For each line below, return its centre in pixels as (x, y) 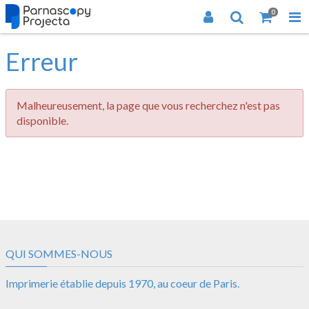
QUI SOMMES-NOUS (59, 253)
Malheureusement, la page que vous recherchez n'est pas (148, 105)
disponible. (42, 120)
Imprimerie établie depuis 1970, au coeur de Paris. (122, 283)
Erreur (42, 61)
